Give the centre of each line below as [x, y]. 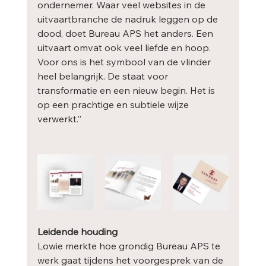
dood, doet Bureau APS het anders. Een [126, 34]
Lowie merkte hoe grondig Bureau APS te [130, 246]
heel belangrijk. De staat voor [104, 76]
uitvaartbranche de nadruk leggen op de [129, 19]
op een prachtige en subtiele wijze [114, 105]
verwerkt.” [59, 119]
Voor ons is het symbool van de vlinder [125, 62]
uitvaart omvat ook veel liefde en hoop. [125, 48]
